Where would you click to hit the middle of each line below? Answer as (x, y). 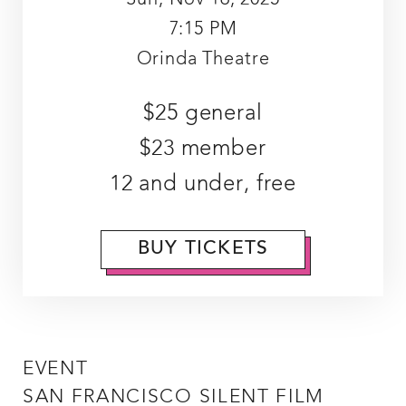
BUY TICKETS (203, 249)
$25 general (203, 114)
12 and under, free (203, 184)
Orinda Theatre (203, 59)
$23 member (203, 149)
